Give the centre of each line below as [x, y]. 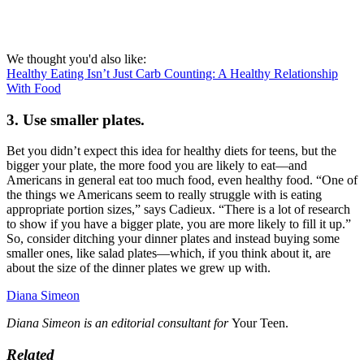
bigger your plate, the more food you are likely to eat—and [157, 166]
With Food [34, 88]
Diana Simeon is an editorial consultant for [117, 323]
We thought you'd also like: [76, 58]
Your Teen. [258, 323]
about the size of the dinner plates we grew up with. [139, 268]
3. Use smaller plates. [76, 119]
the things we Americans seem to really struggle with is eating [164, 195]
